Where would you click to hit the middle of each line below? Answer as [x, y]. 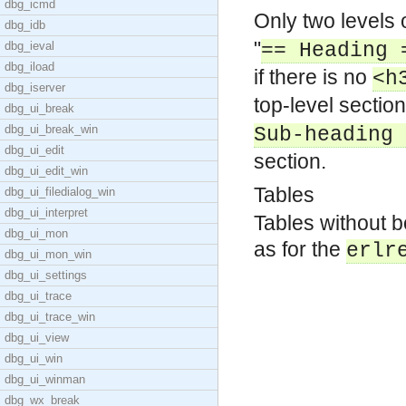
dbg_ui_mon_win [48, 254]
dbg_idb [25, 25]
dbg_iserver [35, 87]
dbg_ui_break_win [51, 129]
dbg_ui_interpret [46, 213]
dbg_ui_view [37, 338]
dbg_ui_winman [45, 379]
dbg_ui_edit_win [46, 171]
